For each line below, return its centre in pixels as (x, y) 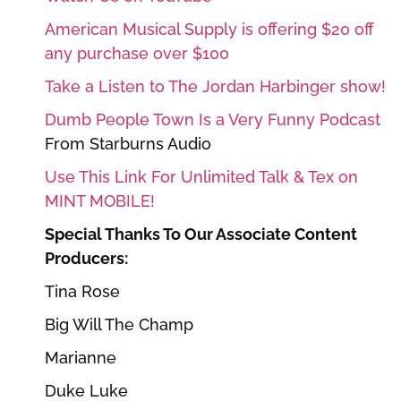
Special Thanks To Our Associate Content (201, 234)
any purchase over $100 (137, 53)
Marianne (81, 357)
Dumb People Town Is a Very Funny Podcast (213, 119)
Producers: (86, 258)
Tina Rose (82, 291)
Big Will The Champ (119, 324)
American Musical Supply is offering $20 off (209, 29)
